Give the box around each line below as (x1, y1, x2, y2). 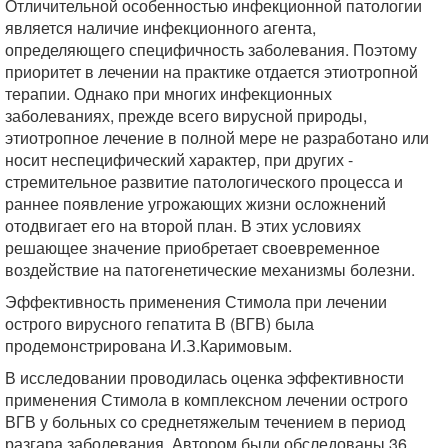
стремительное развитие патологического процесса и (5, 169, 403, 193)
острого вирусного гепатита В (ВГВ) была (5, 311, 314, 335)
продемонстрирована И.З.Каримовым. (5, 333, 292, 357)
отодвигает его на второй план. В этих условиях (5, 213, 361, 237)
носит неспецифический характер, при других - (5, 147, 353, 171)
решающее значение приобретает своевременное (5, 235, 380, 259)
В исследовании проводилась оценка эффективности (5, 365, 404, 389)
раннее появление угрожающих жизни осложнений (5, 191, 386, 215)
